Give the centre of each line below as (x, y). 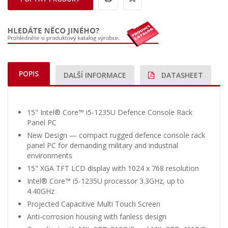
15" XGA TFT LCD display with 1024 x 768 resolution (113, 168)
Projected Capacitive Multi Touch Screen (94, 204)
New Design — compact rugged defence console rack (116, 135)
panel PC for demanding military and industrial (103, 146)
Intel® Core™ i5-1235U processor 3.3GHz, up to (106, 181)
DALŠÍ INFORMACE (95, 75)
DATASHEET (181, 75)
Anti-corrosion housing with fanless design (97, 217)
